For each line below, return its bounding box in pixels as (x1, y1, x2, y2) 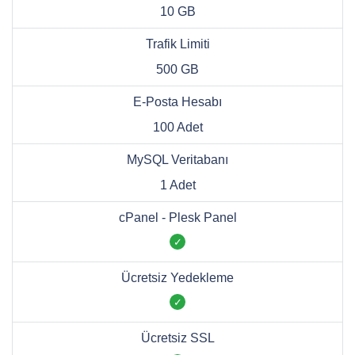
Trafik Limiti (145, 37, 210, 52)
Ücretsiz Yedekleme (121, 271, 234, 285)
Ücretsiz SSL (140, 331, 215, 345)
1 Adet (159, 178, 196, 193)
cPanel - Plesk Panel (118, 211, 237, 225)
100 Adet (152, 120, 203, 135)
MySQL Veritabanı (127, 153, 228, 167)
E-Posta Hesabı (133, 95, 222, 109)
